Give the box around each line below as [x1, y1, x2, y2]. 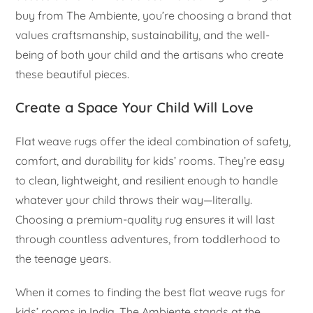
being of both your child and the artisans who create [15, 48, 284, 62]
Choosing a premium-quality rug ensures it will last [15, 212, 275, 227]
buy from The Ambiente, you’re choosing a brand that [15, 8, 292, 23]
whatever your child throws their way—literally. [15, 193, 253, 208]
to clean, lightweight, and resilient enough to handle [15, 173, 279, 188]
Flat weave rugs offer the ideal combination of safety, [15, 134, 291, 149]
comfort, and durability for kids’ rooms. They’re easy [15, 154, 285, 168]
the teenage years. [15, 252, 112, 266]
